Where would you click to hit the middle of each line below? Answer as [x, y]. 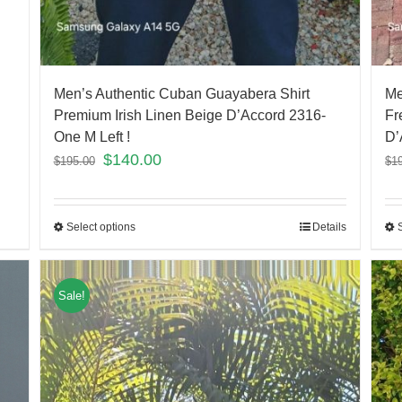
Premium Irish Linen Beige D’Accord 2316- [189, 115]
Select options [100, 227]
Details [330, 227]
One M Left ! [92, 136]
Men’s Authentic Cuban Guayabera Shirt [181, 93]
